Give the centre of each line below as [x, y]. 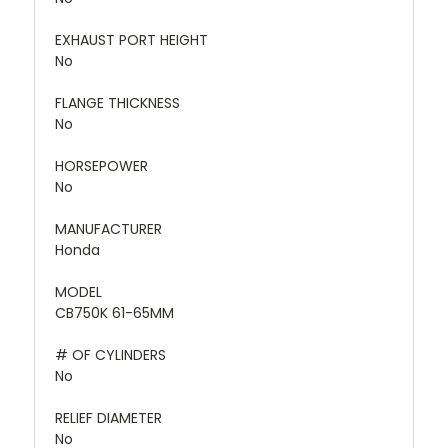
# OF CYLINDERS [110, 354]
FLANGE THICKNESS [117, 102]
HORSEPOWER [101, 165]
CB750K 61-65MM [114, 312]
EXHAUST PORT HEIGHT [131, 39]
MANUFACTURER [108, 228]
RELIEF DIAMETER [108, 417]
